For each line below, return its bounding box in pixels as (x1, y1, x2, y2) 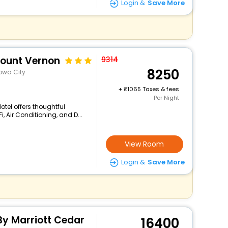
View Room (125, 139, 164, 149)
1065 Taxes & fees (127, 85, 179, 93)
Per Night (153, 94, 179, 102)
